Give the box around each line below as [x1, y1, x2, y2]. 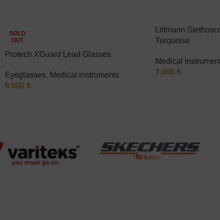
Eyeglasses [5, 71, 46, 79]
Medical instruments [50, 71, 119, 79]
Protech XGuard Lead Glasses [5, 50, 111, 58]
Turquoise [155, 36, 190, 45]
